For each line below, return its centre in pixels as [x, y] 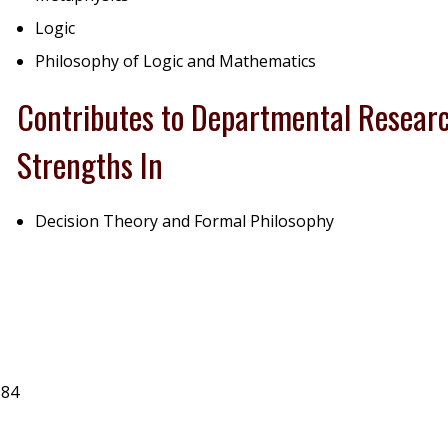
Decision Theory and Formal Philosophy [185, 221]
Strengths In [90, 164]
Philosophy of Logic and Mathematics [176, 61]
